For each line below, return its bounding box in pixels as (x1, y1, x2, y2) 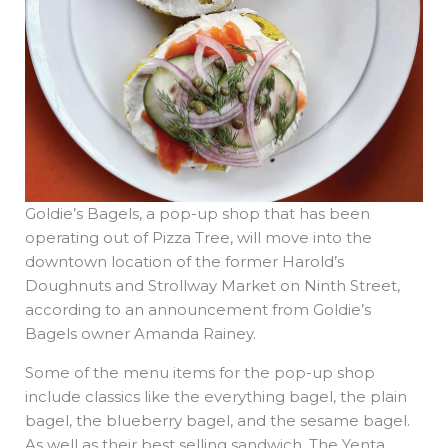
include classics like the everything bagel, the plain (25, 386, 407, 406)
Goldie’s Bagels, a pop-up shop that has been (25, 203, 370, 223)
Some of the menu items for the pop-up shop (25, 362, 375, 382)
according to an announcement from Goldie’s (25, 299, 371, 319)
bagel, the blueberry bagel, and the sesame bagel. (25, 410, 410, 430)
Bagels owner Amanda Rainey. (25, 323, 256, 343)
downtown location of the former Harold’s (25, 251, 344, 271)
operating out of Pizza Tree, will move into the (25, 227, 372, 247)
